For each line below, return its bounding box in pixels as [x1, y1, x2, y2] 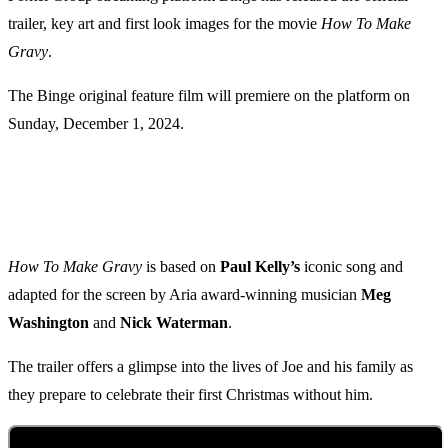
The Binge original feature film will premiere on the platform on [8, 87, 410, 105]
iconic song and [300, 258, 403, 276]
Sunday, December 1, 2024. [8, 115, 184, 133]
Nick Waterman [120, 314, 228, 332]
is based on [142, 258, 220, 276]
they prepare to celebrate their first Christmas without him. [8, 386, 373, 404]
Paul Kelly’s [220, 258, 300, 276]
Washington [8, 314, 89, 332]
